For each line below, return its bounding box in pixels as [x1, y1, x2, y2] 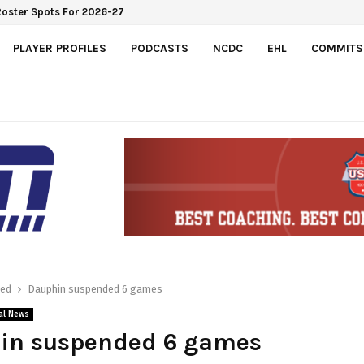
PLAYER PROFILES [13, 41, 106, 55]
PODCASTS [131, 41, 188, 55]
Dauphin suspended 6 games [28, 283, 162, 295]
